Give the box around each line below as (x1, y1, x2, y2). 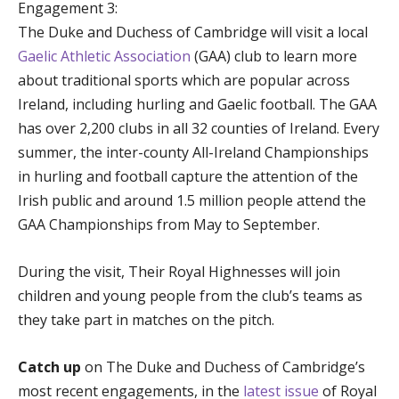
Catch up (18, 357, 81, 378)
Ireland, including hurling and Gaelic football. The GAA (18, 94, 377, 115)
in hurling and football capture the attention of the (18, 167, 358, 187)
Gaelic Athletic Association (18, 46, 191, 67)
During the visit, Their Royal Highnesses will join (18, 262, 340, 282)
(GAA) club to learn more (191, 46, 357, 67)
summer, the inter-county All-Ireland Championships (18, 142, 369, 163)
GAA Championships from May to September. (18, 215, 320, 235)
